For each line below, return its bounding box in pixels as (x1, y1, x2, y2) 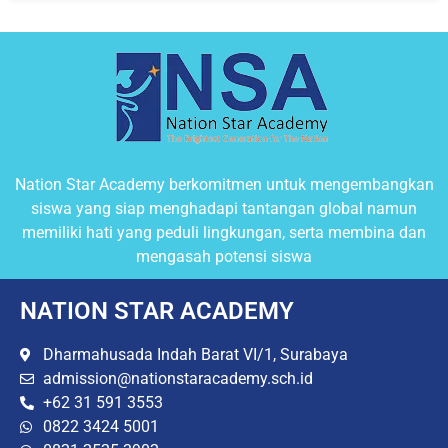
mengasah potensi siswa (136, 247, 312, 267)
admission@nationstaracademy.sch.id (42, 369, 313, 389)
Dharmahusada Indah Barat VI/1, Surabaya (42, 345, 348, 365)
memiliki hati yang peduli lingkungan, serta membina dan (22, 223, 426, 243)
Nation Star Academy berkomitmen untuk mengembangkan (14, 175, 434, 195)
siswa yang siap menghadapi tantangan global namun (31, 199, 417, 219)
